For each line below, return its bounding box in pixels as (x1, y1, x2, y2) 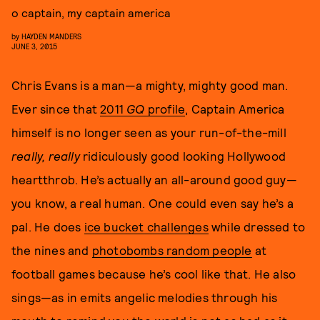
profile (144, 101, 186, 116)
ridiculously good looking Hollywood (79, 149, 286, 163)
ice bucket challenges (84, 219, 209, 234)
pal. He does (11, 219, 84, 234)
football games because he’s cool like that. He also (11, 266, 296, 281)
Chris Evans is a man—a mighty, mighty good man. (11, 78, 289, 92)
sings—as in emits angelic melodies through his (11, 290, 278, 304)
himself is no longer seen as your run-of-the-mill (11, 125, 286, 139)
